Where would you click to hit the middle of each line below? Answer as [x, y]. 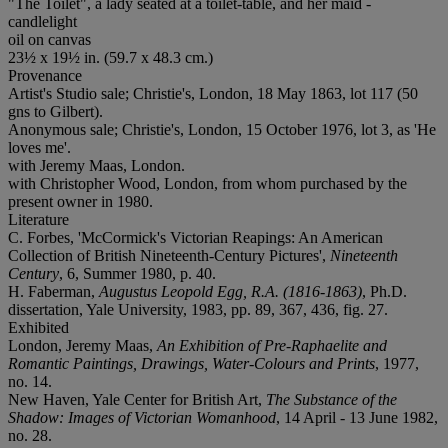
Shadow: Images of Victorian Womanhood [142, 417]
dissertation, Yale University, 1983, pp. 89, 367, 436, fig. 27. [198, 309]
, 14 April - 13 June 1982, [357, 417]
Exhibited [38, 327]
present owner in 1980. [80, 201]
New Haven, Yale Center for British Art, [137, 399]
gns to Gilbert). [55, 111]
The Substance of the [331, 399]
